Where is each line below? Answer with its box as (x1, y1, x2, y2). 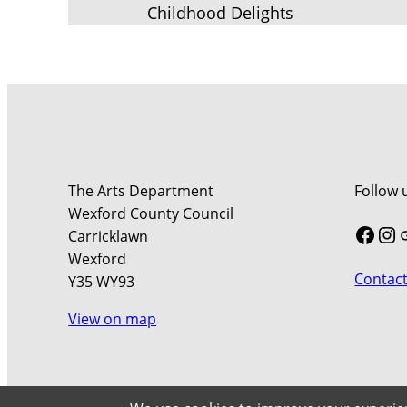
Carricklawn (68, 226, 149, 246)
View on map (68, 309, 157, 329)
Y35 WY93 (68, 272, 135, 292)
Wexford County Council (68, 203, 234, 223)
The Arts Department (68, 181, 214, 201)
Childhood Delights (146, 2, 293, 24)
